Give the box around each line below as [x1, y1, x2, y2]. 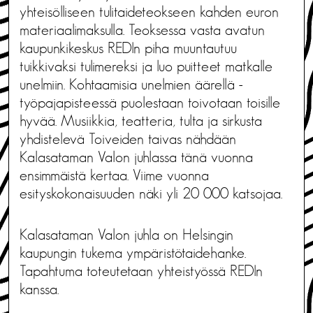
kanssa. [20, 281, 59, 297]
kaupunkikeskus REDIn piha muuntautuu [20, 40, 237, 56]
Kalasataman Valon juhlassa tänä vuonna [20, 149, 253, 165]
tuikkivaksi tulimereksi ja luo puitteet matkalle [20, 58, 272, 74]
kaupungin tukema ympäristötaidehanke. [20, 245, 246, 261]
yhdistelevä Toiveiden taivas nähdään [20, 131, 236, 147]
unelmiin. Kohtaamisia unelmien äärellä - [20, 76, 243, 92]
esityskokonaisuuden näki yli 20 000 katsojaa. [20, 185, 282, 201]
